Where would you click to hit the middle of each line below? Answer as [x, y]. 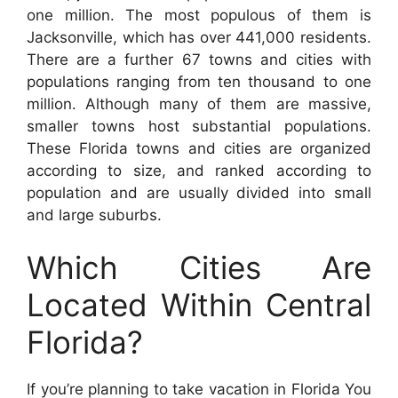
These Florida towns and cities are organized [199, 148]
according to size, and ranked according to [199, 170]
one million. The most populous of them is [199, 15]
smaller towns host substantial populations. [199, 126]
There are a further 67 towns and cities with [199, 59]
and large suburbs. [94, 215]
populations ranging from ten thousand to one [199, 81]
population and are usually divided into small [199, 192]
